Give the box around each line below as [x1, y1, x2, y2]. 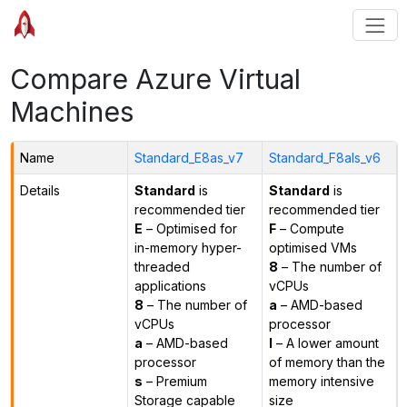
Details [19, 182, 60, 198]
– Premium [142, 372, 207, 389]
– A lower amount [272, 334, 379, 351]
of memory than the [268, 353, 385, 370]
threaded [134, 258, 190, 274]
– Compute [275, 220, 344, 236]
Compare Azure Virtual [9, 62, 301, 95]
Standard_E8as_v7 [134, 149, 243, 165]
